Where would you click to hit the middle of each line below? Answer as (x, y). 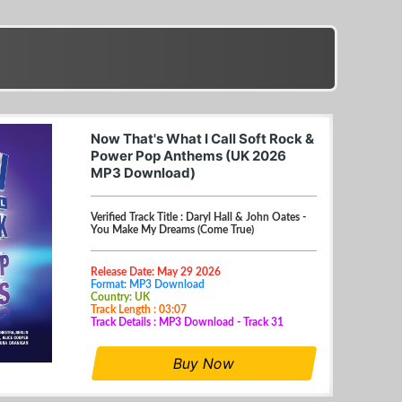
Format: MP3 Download (148, 284)
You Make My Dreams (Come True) (172, 229)
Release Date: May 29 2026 (156, 271)
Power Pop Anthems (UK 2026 (188, 155)
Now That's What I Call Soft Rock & (202, 138)
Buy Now (204, 363)
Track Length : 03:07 (139, 309)
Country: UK (120, 297)
